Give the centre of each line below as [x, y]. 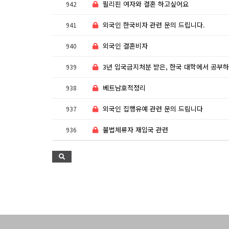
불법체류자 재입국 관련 [135, 130]
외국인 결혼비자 [125, 46]
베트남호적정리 [124, 88]
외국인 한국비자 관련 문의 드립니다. [154, 25]
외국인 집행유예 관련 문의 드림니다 [153, 109]
